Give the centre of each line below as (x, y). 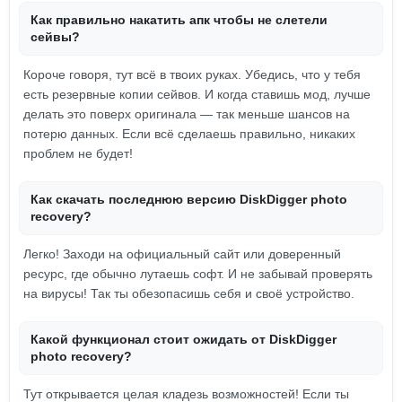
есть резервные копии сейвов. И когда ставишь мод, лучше (197, 94)
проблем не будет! (78, 153)
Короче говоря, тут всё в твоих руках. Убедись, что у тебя (192, 74)
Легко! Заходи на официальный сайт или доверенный (182, 254)
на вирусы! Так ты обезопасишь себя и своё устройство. (189, 293)
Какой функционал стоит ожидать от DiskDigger (184, 339)
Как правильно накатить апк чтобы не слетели (179, 20)
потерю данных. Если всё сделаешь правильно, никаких (189, 134)
